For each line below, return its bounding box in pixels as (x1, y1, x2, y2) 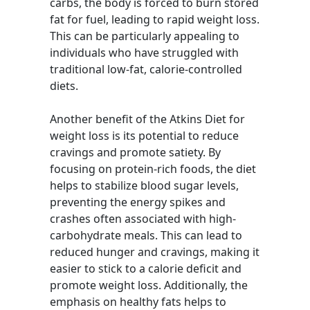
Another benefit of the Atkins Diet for (50, 111, 245, 127)
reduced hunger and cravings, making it (50, 244, 259, 259)
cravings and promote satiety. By (50, 145, 221, 160)
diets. (50, 78, 78, 93)
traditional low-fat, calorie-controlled (50, 62, 242, 77)
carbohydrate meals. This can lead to (50, 228, 242, 243)
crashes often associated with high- (50, 211, 236, 226)
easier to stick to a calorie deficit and (50, 261, 241, 276)
